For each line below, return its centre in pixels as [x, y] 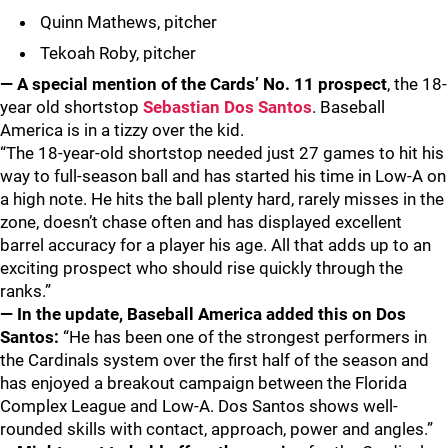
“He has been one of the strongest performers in [245, 337]
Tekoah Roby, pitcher [116, 53]
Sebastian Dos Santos [227, 107]
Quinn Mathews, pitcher [126, 22]
